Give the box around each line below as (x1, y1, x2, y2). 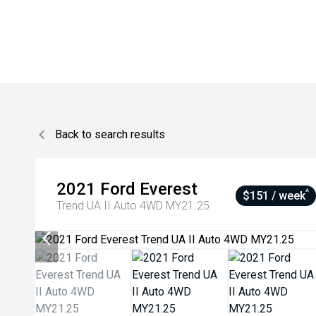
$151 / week (243, 189, 306, 202)
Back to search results (55, 128, 165, 141)
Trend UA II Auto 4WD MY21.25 (56, 199, 209, 212)
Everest (140, 179, 197, 199)
